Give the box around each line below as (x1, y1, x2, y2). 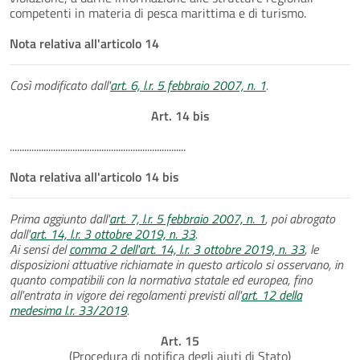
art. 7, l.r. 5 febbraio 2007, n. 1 (109, 208, 265, 228)
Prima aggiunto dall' (10, 208, 109, 228)
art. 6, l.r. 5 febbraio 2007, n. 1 (110, 75, 266, 95)
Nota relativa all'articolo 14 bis (10, 166, 179, 186)
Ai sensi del (10, 239, 69, 259)
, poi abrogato (265, 208, 335, 228)
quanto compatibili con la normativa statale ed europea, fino (10, 269, 313, 289)
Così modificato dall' (10, 75, 110, 95)
